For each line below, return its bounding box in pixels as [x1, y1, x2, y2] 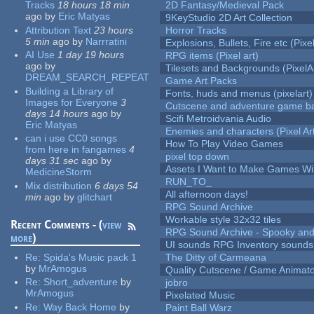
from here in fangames [25, 144, 127, 156]
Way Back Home [43, 301, 117, 313]
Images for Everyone [25, 96, 118, 108]
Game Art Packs [165, 75, 238, 87]
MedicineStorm [25, 166, 93, 178]
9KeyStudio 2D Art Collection [165, 12, 293, 24]
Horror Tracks [165, 25, 227, 36]
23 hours [94, 24, 134, 36]
